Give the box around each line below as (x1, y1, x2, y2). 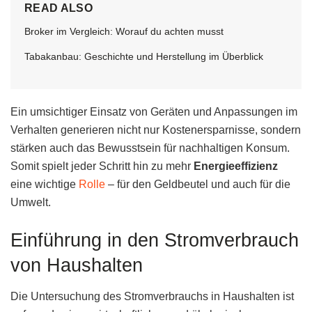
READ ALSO (24, 2, 93, 15)
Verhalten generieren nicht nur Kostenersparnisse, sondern (10, 124, 301, 136)
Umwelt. (10, 196, 51, 209)
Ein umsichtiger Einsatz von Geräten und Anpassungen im (10, 106, 297, 118)
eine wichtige (10, 178, 79, 191)
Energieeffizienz (194, 160, 278, 173)
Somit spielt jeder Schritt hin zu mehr (10, 160, 194, 173)
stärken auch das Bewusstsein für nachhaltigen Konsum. (10, 142, 290, 155)
